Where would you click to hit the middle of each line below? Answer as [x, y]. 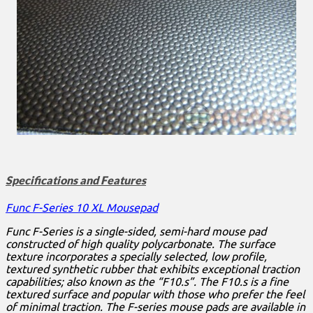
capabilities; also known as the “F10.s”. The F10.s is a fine [147, 282]
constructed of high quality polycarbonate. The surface [140, 244]
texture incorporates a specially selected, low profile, [136, 257]
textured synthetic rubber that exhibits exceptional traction [153, 269]
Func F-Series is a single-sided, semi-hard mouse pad [136, 232]
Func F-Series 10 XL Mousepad [82, 208]
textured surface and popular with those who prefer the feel [155, 294]
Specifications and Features [76, 180]
